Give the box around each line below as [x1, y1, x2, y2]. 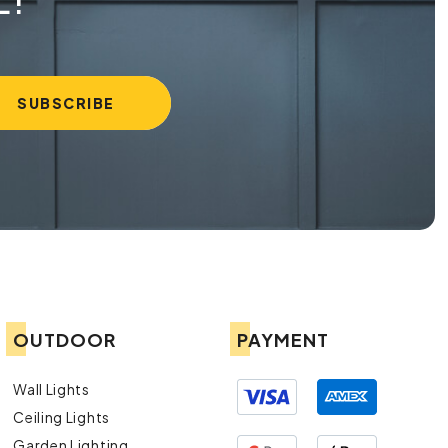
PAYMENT [237, 327, 330, 351]
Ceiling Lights [13, 407, 110, 426]
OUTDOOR [13, 327, 117, 351]
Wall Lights [13, 379, 90, 398]
